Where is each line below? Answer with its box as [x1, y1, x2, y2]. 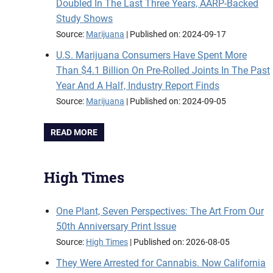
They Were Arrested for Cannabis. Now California [56, 257, 266, 269]
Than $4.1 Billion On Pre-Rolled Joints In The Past [56, 65, 270, 76]
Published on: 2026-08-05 [133, 237, 230, 248]
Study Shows [56, 13, 113, 24]
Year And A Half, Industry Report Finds [56, 80, 219, 91]
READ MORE [51, 127, 98, 138]
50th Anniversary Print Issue [56, 221, 176, 233]
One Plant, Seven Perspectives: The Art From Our [56, 205, 264, 218]
